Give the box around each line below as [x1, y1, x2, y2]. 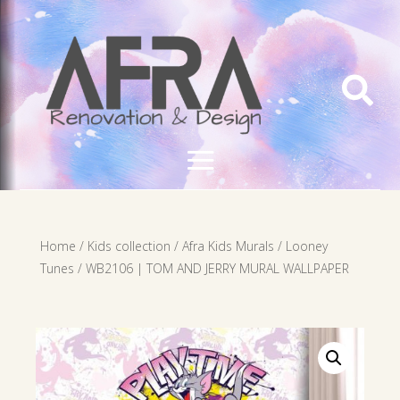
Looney [285, 237, 328, 254]
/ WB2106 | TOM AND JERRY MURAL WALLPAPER [73, 259, 349, 277]
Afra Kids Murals [181, 237, 274, 254]
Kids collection [87, 237, 171, 254]
